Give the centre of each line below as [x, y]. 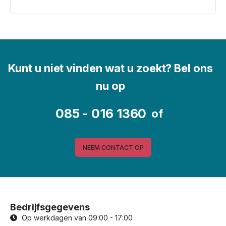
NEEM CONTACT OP [113, 148]
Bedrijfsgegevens [50, 207]
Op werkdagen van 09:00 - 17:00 [77, 218]
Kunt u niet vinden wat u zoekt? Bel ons [110, 68]
